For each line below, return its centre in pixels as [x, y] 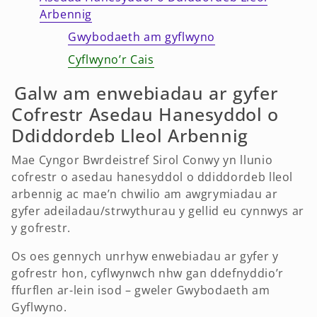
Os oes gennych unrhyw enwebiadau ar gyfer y [145, 257]
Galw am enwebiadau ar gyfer [146, 93]
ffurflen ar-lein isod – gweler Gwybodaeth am [141, 290]
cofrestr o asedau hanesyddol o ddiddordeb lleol [152, 177]
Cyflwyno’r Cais [111, 60]
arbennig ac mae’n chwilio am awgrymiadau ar [145, 194]
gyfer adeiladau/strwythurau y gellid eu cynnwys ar [158, 211]
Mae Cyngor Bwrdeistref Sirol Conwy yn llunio [142, 160]
